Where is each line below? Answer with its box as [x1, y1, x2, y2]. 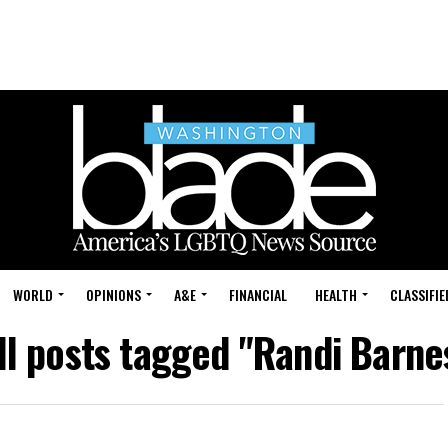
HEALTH [315, 284, 357, 305]
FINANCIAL [229, 284, 287, 305]
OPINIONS [86, 284, 141, 305]
